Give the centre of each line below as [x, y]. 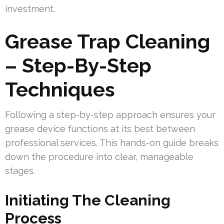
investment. [30, 9]
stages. [20, 171]
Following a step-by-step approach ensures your [110, 115]
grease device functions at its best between [100, 129]
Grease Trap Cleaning [107, 41]
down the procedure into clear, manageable [99, 157]
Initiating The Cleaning [88, 200]
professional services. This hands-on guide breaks [112, 143]
